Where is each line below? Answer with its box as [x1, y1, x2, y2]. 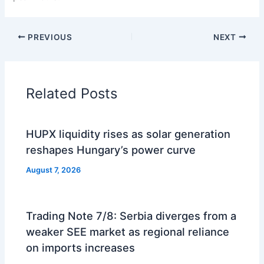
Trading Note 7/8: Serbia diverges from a [26, 209, 237, 222]
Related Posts [26, 85, 118, 103]
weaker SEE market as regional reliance [26, 225, 230, 238]
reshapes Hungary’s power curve [26, 143, 196, 156]
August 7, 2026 [26, 165, 81, 174]
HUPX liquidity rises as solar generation [26, 127, 231, 140]
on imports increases [26, 240, 136, 254]
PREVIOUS [25, 32, 72, 42]
